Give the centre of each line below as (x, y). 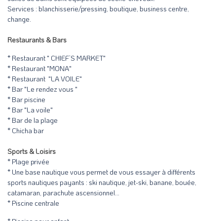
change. (19, 19)
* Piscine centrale (33, 203)
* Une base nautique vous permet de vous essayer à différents (101, 172)
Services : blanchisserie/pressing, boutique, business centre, (98, 9)
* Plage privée (29, 162)
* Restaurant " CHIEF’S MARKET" (56, 58)
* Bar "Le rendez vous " (42, 89)
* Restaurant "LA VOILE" (45, 79)
